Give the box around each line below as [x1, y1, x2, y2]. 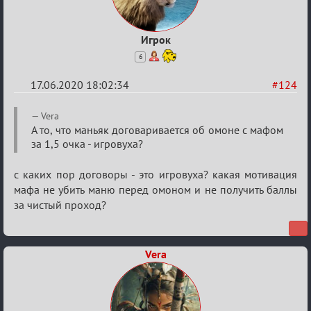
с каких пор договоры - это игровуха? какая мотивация [14, 167, 297, 181]
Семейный [13, 122, 87, 144]
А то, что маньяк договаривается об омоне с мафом [31, 123, 283, 137]
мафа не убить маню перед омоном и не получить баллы [14, 183, 297, 196]
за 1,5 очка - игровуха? [31, 137, 143, 151]
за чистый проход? [14, 198, 106, 212]
